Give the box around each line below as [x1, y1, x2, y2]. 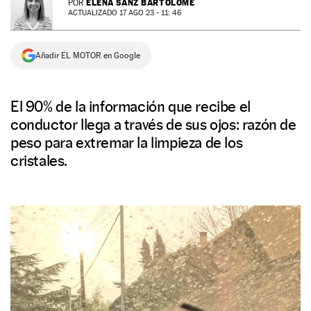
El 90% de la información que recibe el [10, 97, 251, 115]
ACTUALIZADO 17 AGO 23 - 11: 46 [68, 8, 181, 17]
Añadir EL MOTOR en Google [35, 51, 140, 60]
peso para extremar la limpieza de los [10, 133, 243, 151]
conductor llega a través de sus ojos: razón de [10, 115, 296, 133]
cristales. [10, 151, 67, 169]
